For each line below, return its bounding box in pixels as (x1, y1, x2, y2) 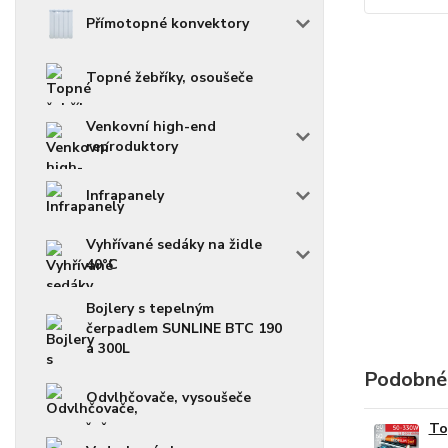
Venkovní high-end (86, 117, 216, 136)
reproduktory (86, 137, 178, 156)
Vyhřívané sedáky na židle (86, 235, 262, 254)
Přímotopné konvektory (86, 14, 249, 33)
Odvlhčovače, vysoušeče (86, 388, 251, 407)
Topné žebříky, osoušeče (86, 68, 253, 87)
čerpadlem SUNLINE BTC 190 (86, 319, 282, 338)
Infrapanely (86, 186, 164, 205)
